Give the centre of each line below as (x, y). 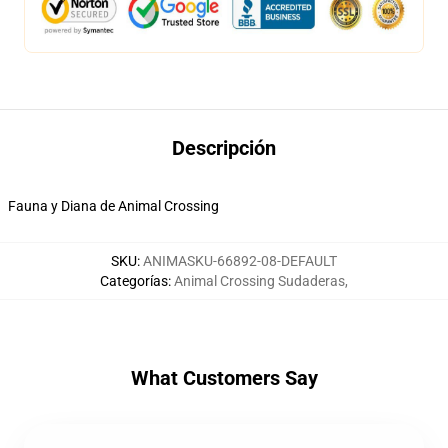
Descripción (224, 148)
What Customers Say (224, 378)
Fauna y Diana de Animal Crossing (113, 206)
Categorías (134, 281)
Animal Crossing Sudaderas (259, 281)
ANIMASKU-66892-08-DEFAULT (240, 261)
